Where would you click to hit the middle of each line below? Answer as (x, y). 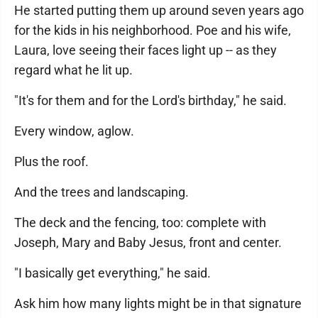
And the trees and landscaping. (102, 192)
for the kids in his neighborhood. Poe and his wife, (153, 30)
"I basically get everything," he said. (113, 273)
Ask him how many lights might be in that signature (158, 303)
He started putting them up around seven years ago (159, 10)
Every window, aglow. (74, 131)
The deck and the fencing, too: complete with (140, 223)
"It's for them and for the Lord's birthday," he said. (150, 100)
